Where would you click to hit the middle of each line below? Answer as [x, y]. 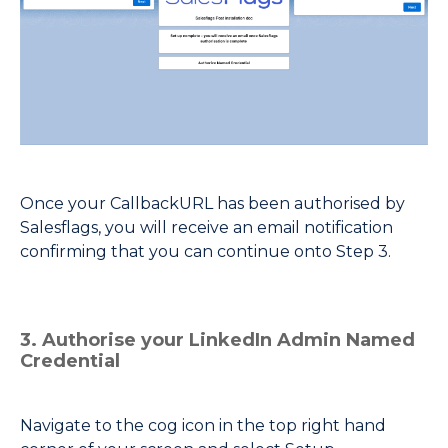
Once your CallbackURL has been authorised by [212, 204]
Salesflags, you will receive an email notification [206, 228]
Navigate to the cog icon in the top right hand [203, 426]
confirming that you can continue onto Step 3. [205, 252]
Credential [70, 361]
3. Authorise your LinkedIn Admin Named [217, 340]
